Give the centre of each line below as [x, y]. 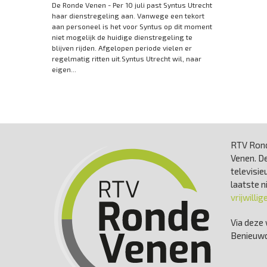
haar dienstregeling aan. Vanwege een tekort [128, 15]
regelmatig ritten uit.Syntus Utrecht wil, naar [127, 58]
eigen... [64, 69]
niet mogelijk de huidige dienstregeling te [122, 37]
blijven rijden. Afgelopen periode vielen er [122, 47]
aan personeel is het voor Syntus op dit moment [132, 26]
